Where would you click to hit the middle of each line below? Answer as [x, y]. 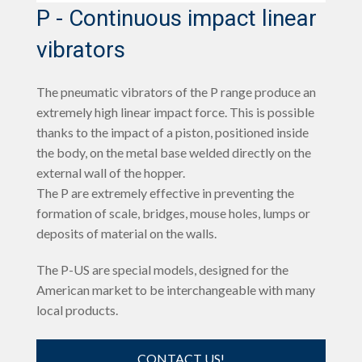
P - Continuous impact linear [177, 18]
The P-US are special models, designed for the [162, 269]
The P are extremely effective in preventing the [165, 193]
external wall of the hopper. [111, 173]
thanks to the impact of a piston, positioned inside [173, 132]
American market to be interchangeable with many [176, 290]
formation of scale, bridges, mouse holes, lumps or [173, 213]
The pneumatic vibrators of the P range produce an [176, 92]
